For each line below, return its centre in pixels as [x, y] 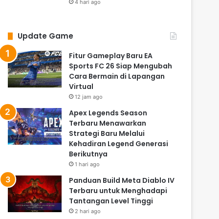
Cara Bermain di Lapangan [117, 77]
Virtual [81, 87]
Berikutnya [88, 154]
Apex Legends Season [108, 113]
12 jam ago [89, 97]
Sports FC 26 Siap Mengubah [121, 66]
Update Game [46, 36]
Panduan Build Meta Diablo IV [122, 181]
